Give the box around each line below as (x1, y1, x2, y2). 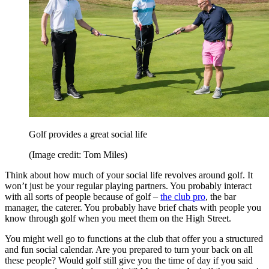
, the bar (205, 192, 236, 202)
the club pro (160, 192, 205, 202)
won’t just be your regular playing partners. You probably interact (5, 181, 252, 192)
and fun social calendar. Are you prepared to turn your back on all (5, 244, 253, 255)
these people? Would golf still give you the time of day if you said (5, 255, 253, 266)
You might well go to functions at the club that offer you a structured (5, 234, 263, 244)
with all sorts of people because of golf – (5, 192, 160, 202)
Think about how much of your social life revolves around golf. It (5, 170, 253, 181)
